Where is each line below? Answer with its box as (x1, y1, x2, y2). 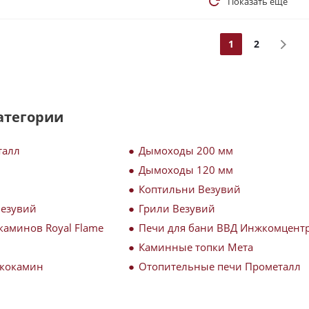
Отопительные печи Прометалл (139, 259, 301, 273)
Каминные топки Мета (139, 240, 253, 254)
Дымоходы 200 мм (139, 143, 233, 157)
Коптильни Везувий (139, 182, 241, 196)
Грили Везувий (139, 201, 215, 215)
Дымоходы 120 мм (139, 163, 233, 177)
